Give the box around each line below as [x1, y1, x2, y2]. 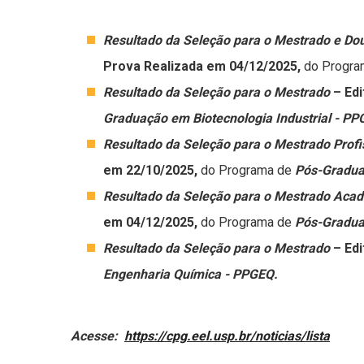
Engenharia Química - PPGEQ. [103, 266, 278, 282]
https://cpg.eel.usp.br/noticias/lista [124, 328, 330, 344]
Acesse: [71, 328, 124, 344]
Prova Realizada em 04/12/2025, [103, 58, 304, 74]
